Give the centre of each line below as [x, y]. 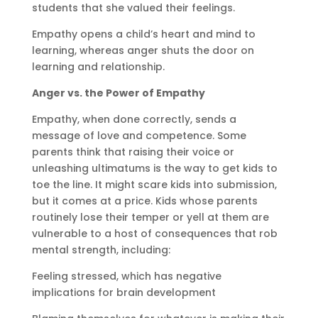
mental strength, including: [101, 250]
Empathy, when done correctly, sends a [134, 119]
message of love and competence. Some [139, 135]
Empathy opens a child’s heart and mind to [143, 34]
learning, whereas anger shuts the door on [143, 50]
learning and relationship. [98, 66]
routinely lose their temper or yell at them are [150, 217]
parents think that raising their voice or [133, 152]
